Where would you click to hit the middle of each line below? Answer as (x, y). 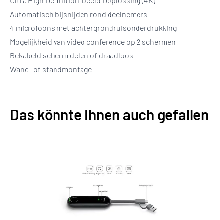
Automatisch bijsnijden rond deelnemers (79, 14)
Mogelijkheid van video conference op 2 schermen (93, 41)
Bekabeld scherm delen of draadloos (71, 55)
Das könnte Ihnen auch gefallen (109, 114)
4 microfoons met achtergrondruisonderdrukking (93, 28)
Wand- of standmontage (51, 69)
